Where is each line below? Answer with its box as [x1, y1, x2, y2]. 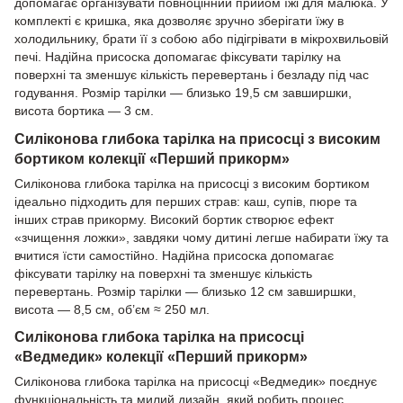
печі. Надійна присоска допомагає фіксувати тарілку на [14, 49, 341, 64]
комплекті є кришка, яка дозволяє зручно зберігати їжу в [14, 13, 344, 28]
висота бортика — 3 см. [14, 103, 154, 118]
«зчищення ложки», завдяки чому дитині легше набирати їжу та [14, 229, 389, 245]
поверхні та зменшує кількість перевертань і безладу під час [14, 67, 369, 82]
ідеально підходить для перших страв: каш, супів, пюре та [14, 193, 357, 209]
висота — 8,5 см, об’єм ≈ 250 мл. [14, 301, 210, 317]
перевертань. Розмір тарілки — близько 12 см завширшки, [14, 283, 356, 299]
